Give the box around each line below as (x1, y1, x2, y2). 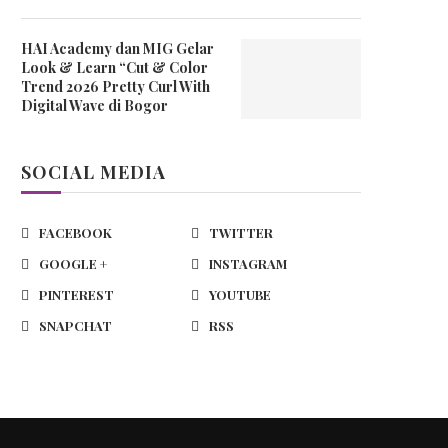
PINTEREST (39, 285, 114, 303)
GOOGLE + (39, 254, 107, 272)
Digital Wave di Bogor (21, 95, 168, 115)
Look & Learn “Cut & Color (21, 57, 208, 77)
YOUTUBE (209, 285, 271, 303)
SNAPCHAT (39, 316, 112, 334)
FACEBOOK (39, 223, 112, 241)
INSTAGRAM (209, 254, 287, 272)
